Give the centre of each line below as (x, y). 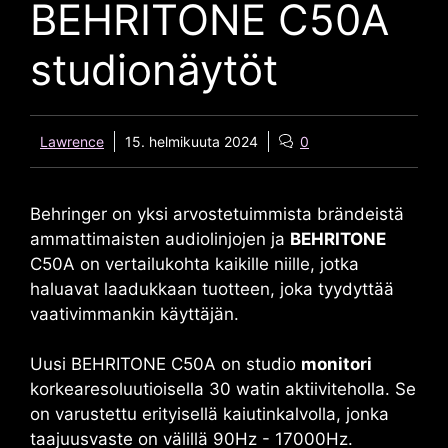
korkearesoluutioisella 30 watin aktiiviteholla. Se (223, 389)
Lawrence (72, 141)
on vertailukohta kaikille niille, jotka (217, 263)
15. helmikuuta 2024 (191, 141)
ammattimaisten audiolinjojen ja (160, 238)
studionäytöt (154, 69)
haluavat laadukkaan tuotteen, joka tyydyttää (212, 288)
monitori (336, 364)
